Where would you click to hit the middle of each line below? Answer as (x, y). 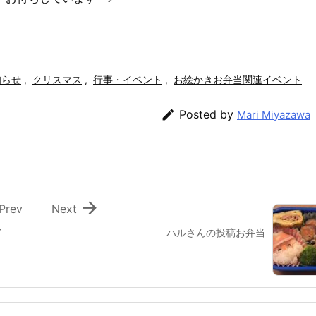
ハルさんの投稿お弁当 (216, 232)
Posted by (208, 114)
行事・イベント (128, 80)
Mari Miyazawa (274, 114)
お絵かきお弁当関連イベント (238, 80)
